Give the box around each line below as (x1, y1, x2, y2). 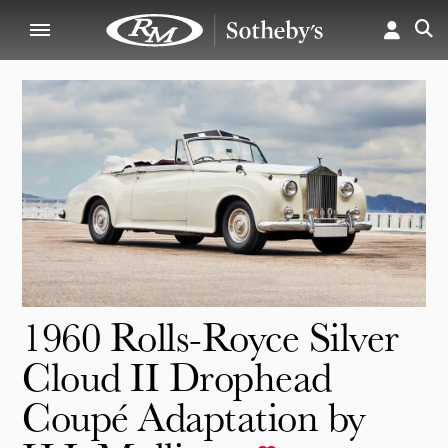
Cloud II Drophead (22, 349, 332, 403)
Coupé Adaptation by (22, 389, 366, 443)
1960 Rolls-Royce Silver (22, 309, 399, 363)
